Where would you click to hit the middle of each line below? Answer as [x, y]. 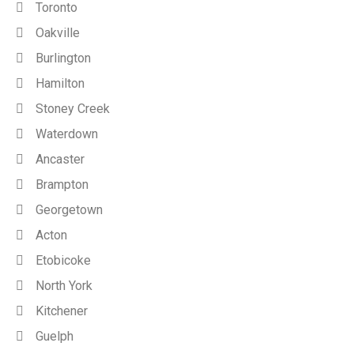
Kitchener [62, 311]
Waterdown [67, 134]
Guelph [55, 336]
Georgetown [69, 209]
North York [64, 285]
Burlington [63, 58]
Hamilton [60, 83]
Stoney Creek [73, 108]
